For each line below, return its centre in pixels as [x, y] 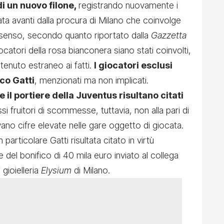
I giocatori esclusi [133, 65]
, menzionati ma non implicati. [91, 80]
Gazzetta [167, 35]
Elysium [56, 170]
